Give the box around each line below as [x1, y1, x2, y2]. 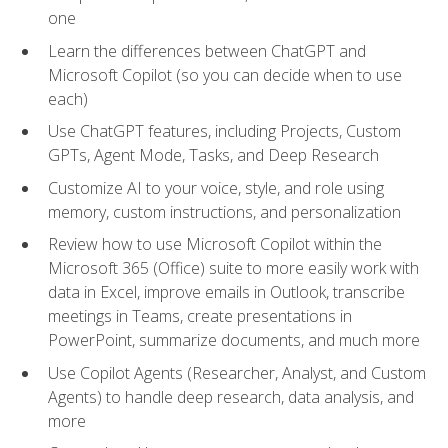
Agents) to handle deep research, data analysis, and [48, 385, 414, 408]
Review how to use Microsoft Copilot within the [48, 233, 382, 256]
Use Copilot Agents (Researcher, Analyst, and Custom [48, 361, 426, 384]
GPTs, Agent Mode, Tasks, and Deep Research [48, 144, 379, 167]
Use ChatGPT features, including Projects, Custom [48, 120, 401, 143]
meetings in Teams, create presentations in [48, 305, 352, 328]
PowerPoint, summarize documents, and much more [48, 329, 420, 352]
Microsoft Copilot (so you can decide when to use [48, 63, 402, 86]
